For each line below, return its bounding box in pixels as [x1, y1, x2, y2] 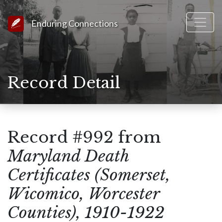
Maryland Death [7, 146, 129, 166]
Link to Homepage [23, 16, 86, 26]
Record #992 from [7, 127, 161, 147]
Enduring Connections [31, 18, 118, 29]
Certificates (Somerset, [7, 165, 170, 185]
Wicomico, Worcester [7, 184, 160, 204]
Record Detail [7, 73, 120, 93]
